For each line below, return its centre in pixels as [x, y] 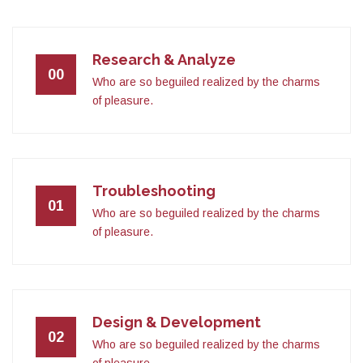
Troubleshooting [154, 190]
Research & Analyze [164, 59]
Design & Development [177, 322]
